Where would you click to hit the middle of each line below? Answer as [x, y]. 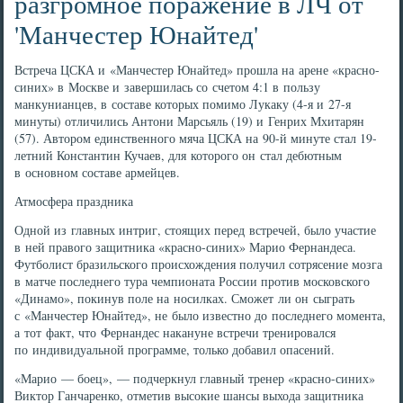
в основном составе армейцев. [98, 172]
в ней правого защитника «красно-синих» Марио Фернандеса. [186, 247]
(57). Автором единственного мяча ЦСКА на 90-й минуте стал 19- [196, 138]
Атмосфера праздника [74, 201]
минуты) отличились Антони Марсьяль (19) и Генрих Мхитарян [190, 121]
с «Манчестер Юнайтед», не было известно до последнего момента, [201, 315]
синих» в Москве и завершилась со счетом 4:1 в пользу [168, 87]
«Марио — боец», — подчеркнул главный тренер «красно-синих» [195, 378]
